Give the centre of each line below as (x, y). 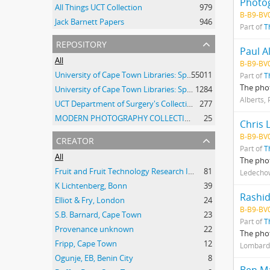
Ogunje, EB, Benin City (94, 258)
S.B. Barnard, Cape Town (98, 215)
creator (75, 140)
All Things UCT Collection (99, 7)
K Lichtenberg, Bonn (91, 186)
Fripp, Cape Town (86, 243)
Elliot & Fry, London (90, 200)
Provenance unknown (94, 229)
